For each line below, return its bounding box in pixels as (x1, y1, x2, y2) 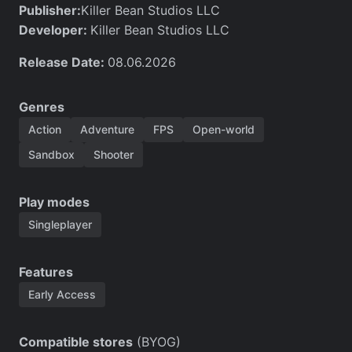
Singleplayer (28, 218, 93, 231)
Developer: (19, 22, 91, 38)
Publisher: (19, 2, 82, 18)
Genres (19, 99, 65, 115)
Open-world (192, 123, 255, 136)
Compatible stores (19, 334, 134, 350)
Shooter (93, 148, 134, 161)
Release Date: (19, 54, 108, 70)
